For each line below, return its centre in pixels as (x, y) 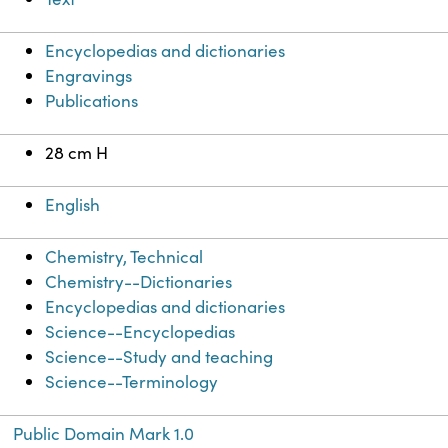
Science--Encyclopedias (140, 332)
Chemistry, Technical (124, 257)
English (73, 205)
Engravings (89, 76)
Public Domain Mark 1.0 (104, 434)
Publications (92, 101)
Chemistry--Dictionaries (139, 282)
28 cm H (77, 153)
